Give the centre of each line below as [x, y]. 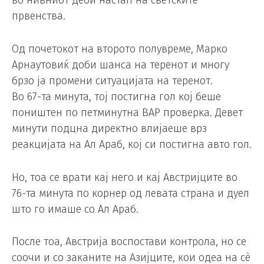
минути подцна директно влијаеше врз [109, 128]
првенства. [39, 16]
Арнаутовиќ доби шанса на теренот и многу [121, 65]
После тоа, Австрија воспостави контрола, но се [129, 242]
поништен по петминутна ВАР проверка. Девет [127, 112]
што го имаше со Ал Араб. [75, 209]
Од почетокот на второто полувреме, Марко [120, 49]
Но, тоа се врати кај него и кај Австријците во [125, 177]
